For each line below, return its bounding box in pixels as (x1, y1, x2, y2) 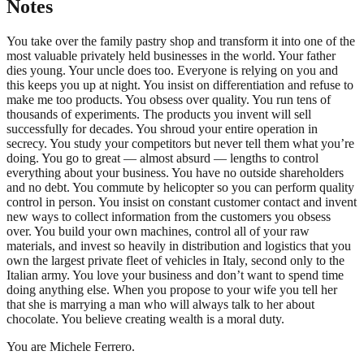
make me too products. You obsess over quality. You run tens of (6, 92, 331, 106)
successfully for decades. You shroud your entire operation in (6, 121, 318, 136)
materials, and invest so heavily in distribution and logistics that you (6, 238, 351, 253)
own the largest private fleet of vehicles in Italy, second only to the (6, 253, 344, 267)
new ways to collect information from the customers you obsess (6, 209, 331, 223)
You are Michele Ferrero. (6, 339, 138, 353)
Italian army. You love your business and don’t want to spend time (6, 267, 344, 282)
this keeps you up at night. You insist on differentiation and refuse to (6, 77, 353, 92)
